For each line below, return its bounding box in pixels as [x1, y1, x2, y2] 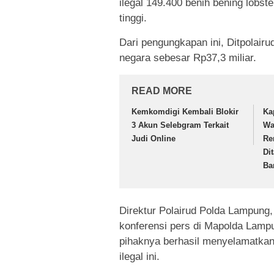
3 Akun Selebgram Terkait [131, 120, 229, 130]
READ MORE [131, 86, 192, 97]
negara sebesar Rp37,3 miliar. [119, 52, 256, 64]
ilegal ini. [119, 250, 160, 262]
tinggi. [119, 12, 147, 24]
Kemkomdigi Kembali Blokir [131, 107, 239, 117]
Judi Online [131, 134, 176, 144]
